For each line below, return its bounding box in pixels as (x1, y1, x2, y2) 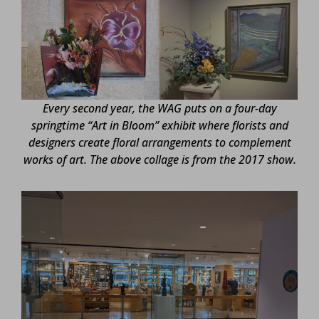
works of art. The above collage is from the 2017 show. (23, 151, 296, 167)
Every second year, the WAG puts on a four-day (42, 100, 277, 116)
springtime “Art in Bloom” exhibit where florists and (31, 117, 288, 133)
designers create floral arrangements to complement (28, 134, 291, 150)
